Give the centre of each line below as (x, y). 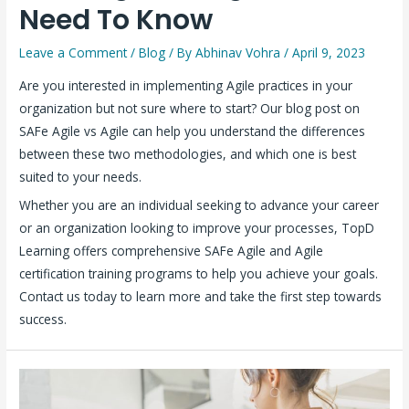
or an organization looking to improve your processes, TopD (197, 228)
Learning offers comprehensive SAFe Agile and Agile (172, 251)
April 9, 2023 (329, 52)
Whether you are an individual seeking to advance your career (199, 205)
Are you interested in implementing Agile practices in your (186, 85)
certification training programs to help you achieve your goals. (199, 274)
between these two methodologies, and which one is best (188, 153)
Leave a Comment (73, 52)
